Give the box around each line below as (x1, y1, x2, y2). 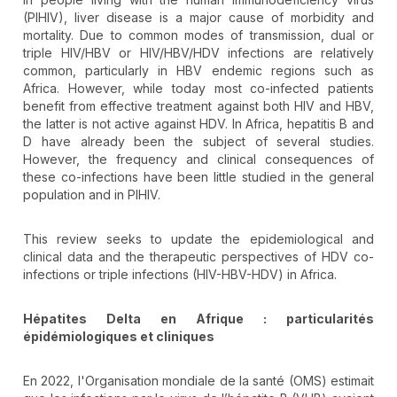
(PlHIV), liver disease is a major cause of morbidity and (23, 10, 374, 26)
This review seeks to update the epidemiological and (23, 231, 374, 247)
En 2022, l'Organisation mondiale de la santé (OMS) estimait (23, 373, 374, 389)
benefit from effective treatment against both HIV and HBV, (23, 98, 374, 114)
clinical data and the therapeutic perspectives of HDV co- (23, 249, 374, 265)
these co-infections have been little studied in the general (23, 169, 374, 185)
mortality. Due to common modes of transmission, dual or (23, 27, 374, 43)
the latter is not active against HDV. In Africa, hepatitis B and (23, 116, 374, 132)
